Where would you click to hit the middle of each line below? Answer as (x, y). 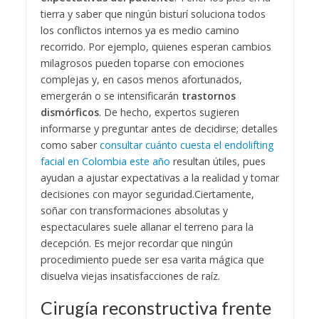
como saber (70, 145)
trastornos (208, 96)
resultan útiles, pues (218, 161)
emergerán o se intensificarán (111, 96)
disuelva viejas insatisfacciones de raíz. (130, 276)
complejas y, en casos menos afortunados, (141, 79)
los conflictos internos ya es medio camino (140, 30)
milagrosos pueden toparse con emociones (142, 63)
